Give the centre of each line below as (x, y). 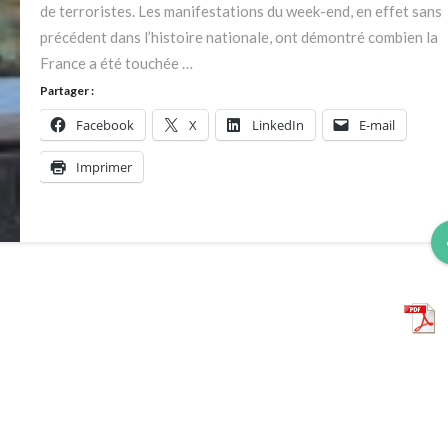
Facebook (104, 125)
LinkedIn (277, 125)
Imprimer (103, 167)
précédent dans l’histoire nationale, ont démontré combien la (238, 37)
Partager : (66, 90)
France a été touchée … (116, 63)
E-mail (376, 125)
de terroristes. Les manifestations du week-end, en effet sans (240, 11)
